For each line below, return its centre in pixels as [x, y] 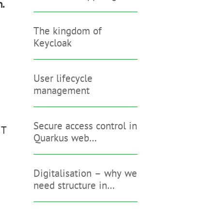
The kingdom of [67, 31]
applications [59, 150]
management [61, 90]
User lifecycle [63, 78]
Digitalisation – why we [85, 173]
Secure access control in [85, 125]
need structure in [70, 185]
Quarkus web [61, 138]
